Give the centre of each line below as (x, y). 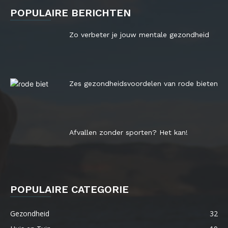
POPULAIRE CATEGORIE (69, 189)
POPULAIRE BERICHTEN (70, 13)
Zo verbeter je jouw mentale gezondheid (139, 35)
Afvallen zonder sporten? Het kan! (129, 132)
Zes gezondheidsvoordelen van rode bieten (144, 83)
